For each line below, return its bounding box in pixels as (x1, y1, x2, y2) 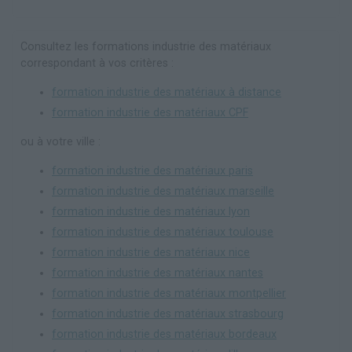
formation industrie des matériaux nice (52, 246, 250, 260)
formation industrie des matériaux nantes (52, 266, 263, 280)
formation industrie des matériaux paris (52, 164, 253, 178)
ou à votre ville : (20, 135, 101, 149)
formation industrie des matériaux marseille (52, 185, 274, 199)
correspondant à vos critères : (20, 57, 174, 71)
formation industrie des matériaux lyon (52, 205, 250, 219)
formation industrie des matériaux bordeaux (52, 328, 277, 342)
